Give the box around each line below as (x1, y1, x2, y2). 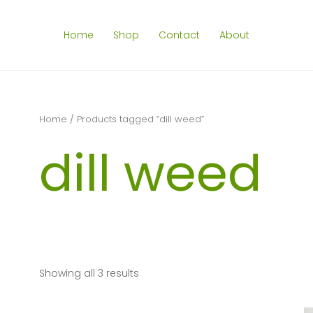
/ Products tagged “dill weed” (67, 112, 204, 126)
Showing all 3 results (39, 265, 139, 280)
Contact (159, 28, 200, 42)
